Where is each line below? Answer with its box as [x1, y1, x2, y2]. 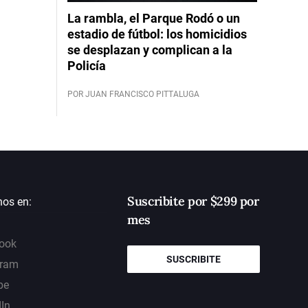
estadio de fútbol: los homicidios [67, 26, 247, 41]
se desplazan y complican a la [67, 42, 232, 57]
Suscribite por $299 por [126, 192, 259, 209]
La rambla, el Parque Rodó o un [67, 10, 240, 25]
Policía [67, 58, 106, 73]
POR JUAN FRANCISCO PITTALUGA [67, 89, 199, 99]
